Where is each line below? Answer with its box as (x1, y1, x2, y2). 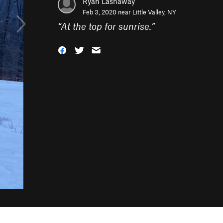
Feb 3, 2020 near (83, 8, 132, 16)
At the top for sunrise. (61, 20, 151, 32)
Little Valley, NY (132, 8, 176, 16)
